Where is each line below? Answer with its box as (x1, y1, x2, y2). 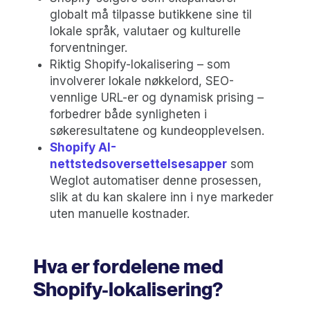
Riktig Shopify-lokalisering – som (50, 57, 230, 71)
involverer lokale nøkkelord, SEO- (50, 73, 234, 88)
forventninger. (50, 40, 127, 55)
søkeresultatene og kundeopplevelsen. (50, 123, 264, 138)
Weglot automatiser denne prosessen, (50, 173, 262, 188)
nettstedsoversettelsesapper (50, 156, 227, 171)
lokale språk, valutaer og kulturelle (50, 24, 241, 38)
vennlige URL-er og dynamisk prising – (50, 90, 264, 104)
